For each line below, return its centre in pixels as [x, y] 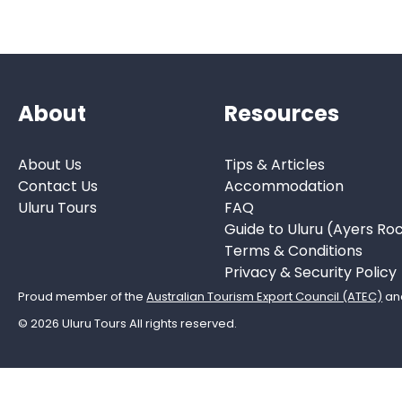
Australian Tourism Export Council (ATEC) [265, 296]
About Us [50, 164]
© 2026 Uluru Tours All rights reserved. [128, 323]
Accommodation [284, 186]
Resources [281, 114]
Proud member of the [83, 296]
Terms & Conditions [293, 250]
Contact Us [58, 186]
